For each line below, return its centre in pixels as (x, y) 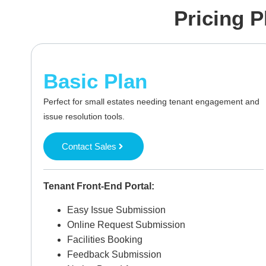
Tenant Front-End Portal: (99, 186)
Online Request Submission (126, 224)
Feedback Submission (114, 254)
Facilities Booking (105, 239)
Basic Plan (95, 81)
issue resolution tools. (84, 116)
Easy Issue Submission (118, 210)
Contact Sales (89, 147)
